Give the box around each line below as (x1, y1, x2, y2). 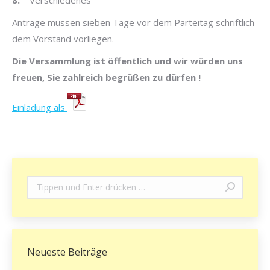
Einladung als (12, 101, 67, 113)
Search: (27, 177, 55, 189)
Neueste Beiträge (27, 245, 107, 259)
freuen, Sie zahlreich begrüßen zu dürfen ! (12, 71, 201, 83)
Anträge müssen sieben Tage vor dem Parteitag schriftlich (12, 16, 254, 28)
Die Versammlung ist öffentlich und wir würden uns (12, 54, 243, 67)
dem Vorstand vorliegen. (12, 32, 114, 45)
